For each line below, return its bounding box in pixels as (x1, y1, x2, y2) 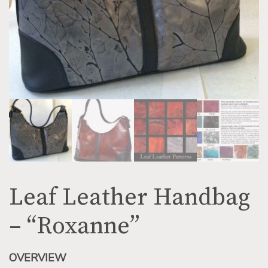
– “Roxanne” (9, 211, 139, 242)
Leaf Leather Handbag (9, 182, 250, 213)
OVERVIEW (9, 251, 66, 266)
